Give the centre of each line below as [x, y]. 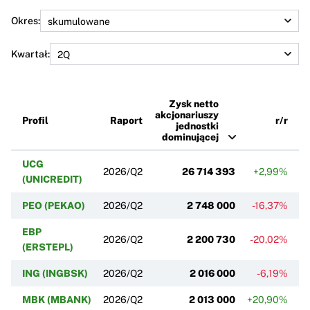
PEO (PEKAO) [54, 205]
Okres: [26, 20]
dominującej [190, 137]
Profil [35, 120]
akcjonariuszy [187, 115]
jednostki [197, 126]
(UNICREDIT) [52, 179]
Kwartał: [30, 54]
